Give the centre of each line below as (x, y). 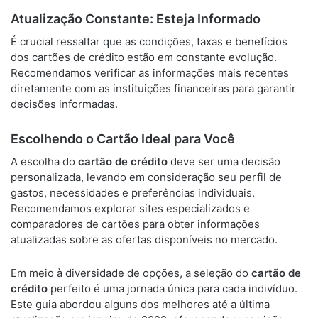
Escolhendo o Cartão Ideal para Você (123, 139)
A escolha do (44, 161)
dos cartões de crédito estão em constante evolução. (144, 57)
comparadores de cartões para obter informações (135, 224)
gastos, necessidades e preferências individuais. (133, 193)
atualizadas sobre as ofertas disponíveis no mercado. (144, 240)
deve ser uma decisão (224, 161)
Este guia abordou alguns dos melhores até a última (140, 304)
